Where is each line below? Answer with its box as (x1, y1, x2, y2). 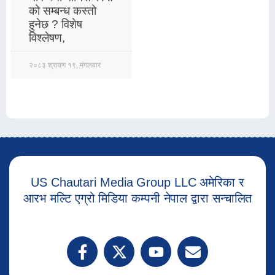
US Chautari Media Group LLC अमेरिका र (31, 176, 244, 190)
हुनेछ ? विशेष (29, 18, 82, 31)
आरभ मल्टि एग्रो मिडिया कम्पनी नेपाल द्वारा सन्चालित (23, 192, 252, 206)
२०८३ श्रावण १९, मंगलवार (29, 61, 101, 70)
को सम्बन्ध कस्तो (29, 4, 96, 18)
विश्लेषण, (29, 31, 65, 45)
